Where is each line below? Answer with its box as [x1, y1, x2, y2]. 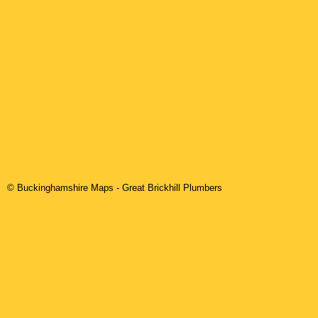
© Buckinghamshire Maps [7, 182, 116, 194]
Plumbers [180, 182, 222, 194]
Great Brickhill [122, 182, 180, 194]
